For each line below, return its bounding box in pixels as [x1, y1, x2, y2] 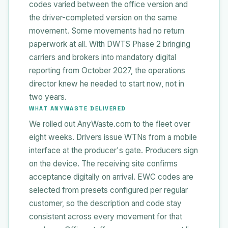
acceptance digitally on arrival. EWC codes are [29, 172, 193, 182]
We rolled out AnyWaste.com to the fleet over [29, 119, 190, 129]
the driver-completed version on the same [29, 12, 177, 22]
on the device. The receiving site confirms [29, 158, 178, 168]
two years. [29, 92, 67, 102]
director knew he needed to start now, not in [29, 78, 184, 89]
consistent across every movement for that [29, 211, 182, 221]
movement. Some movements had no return [29, 25, 184, 36]
